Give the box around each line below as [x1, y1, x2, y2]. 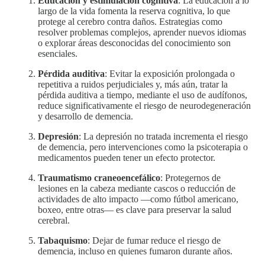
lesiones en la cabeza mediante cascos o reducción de [38, 183, 235, 193]
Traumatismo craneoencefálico [38, 172, 160, 183]
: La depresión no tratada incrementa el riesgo [79, 131, 248, 141]
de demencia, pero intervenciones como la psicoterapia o [38, 141, 248, 152]
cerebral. [38, 215, 70, 225]
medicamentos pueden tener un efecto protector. [38, 152, 215, 163]
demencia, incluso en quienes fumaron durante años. [38, 245, 232, 256]
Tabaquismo [38, 235, 88, 245]
